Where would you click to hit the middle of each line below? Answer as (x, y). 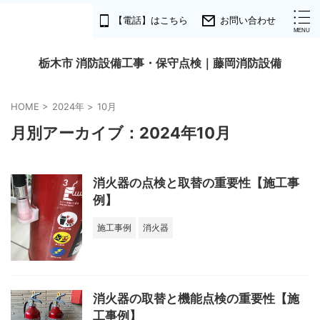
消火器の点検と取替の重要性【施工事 (196, 183)
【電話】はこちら (151, 20)
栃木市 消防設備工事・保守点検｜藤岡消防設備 (160, 63)
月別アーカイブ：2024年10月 (121, 133)
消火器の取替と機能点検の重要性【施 (196, 299)
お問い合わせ (248, 20)
